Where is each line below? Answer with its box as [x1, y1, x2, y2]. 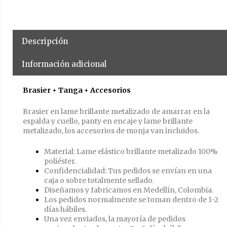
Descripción [22, 36, 68, 47]
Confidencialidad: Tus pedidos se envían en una [44, 166, 212, 176]
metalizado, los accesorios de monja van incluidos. [23, 126, 201, 135]
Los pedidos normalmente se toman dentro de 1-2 [44, 195, 218, 205]
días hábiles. [44, 205, 87, 214]
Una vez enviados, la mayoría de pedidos [44, 214, 185, 224]
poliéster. [44, 157, 76, 166]
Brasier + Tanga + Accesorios [23, 86, 131, 95]
